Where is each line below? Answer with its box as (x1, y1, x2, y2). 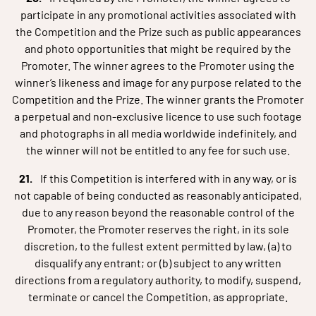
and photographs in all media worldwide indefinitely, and (19, 126, 297, 140)
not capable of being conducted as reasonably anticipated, (14, 188, 302, 202)
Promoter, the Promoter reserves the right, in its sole (27, 222, 289, 236)
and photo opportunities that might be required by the (25, 42, 291, 55)
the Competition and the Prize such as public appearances (15, 25, 301, 38)
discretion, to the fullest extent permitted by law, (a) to (24, 239, 292, 253)
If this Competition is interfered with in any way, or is (40, 171, 297, 185)
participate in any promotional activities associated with (20, 8, 296, 21)
